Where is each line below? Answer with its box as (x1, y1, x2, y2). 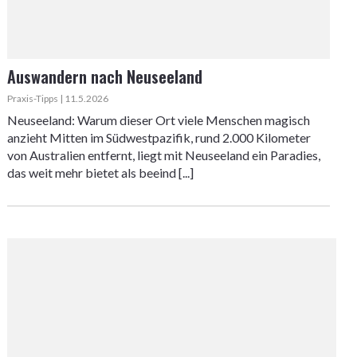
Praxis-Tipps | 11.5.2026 (6, 92, 108, 104)
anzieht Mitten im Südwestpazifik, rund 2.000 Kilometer (6, 130, 311, 145)
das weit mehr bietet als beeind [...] (6, 165, 194, 180)
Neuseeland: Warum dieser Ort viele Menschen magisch (6, 112, 310, 127)
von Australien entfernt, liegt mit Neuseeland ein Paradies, (6, 147, 320, 163)
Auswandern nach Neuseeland (6, 65, 202, 88)
